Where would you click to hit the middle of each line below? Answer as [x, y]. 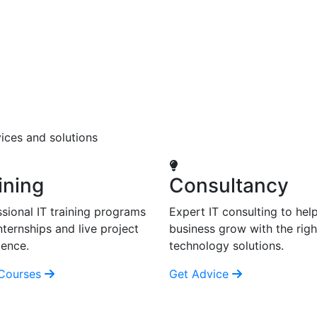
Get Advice [201, 274]
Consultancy [229, 185]
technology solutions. [226, 246]
